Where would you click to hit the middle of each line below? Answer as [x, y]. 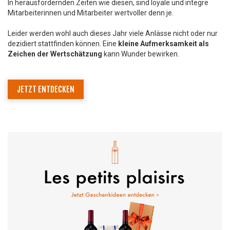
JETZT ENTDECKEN [46, 89]
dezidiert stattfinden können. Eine [63, 43]
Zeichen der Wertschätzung [55, 54]
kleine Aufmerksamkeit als [164, 43]
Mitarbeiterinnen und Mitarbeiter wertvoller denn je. [91, 13]
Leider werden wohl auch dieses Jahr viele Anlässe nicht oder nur [113, 33]
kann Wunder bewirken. [141, 54]
